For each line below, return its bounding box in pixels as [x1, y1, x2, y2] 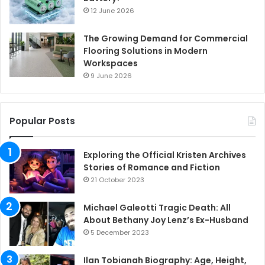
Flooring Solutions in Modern [83, 45, 208, 57]
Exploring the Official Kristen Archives [83, 149, 246, 161]
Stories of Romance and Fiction [83, 161, 220, 174]
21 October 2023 [91, 175, 144, 185]
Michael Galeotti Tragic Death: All [83, 202, 231, 214]
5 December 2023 [91, 228, 149, 238]
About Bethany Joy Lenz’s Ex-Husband [83, 214, 248, 227]
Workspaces [83, 57, 138, 70]
